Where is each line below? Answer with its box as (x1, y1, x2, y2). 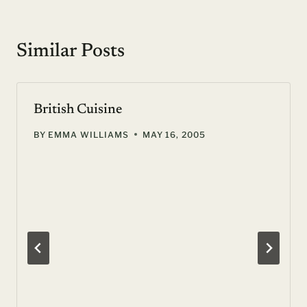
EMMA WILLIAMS (48, 129, 129, 140)
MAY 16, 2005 (142, 129, 206, 140)
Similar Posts (16, 41, 125, 61)
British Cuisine (34, 102, 122, 116)
